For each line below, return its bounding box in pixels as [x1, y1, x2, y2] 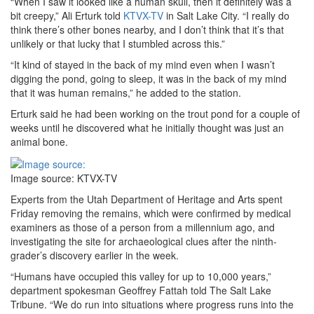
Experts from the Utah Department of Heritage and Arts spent [11, 192, 282, 207]
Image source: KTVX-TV [11, 171, 117, 186]
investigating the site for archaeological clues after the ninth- [11, 234, 277, 249]
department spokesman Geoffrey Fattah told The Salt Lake [11, 283, 271, 298]
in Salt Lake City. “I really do [163, 8, 289, 22]
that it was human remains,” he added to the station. [11, 85, 241, 100]
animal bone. [11, 134, 68, 149]
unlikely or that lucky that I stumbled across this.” [11, 36, 225, 50]
